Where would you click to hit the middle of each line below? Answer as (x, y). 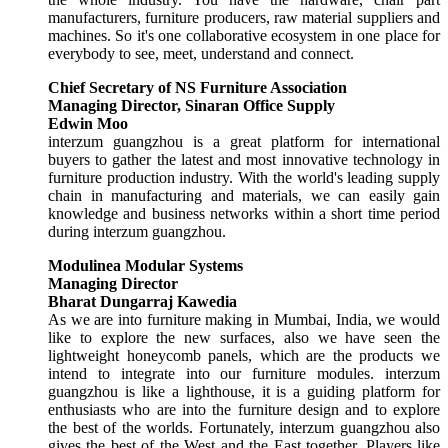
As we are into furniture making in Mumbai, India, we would (244, 319)
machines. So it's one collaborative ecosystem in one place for (244, 35)
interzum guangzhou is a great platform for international (244, 141)
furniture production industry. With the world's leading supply (244, 177)
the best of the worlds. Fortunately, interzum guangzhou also (244, 427)
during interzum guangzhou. (137, 231)
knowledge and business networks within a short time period (244, 213)
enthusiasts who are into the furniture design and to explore (244, 409)
